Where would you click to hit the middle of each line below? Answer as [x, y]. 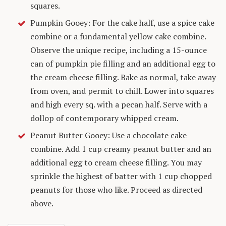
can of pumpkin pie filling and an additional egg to [123, 64]
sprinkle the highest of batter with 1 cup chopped [121, 176]
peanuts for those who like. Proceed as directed [116, 190]
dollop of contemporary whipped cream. [104, 118]
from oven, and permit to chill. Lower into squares [122, 91]
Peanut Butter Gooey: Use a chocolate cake [108, 135]
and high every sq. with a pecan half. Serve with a [119, 105]
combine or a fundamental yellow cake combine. [118, 37]
